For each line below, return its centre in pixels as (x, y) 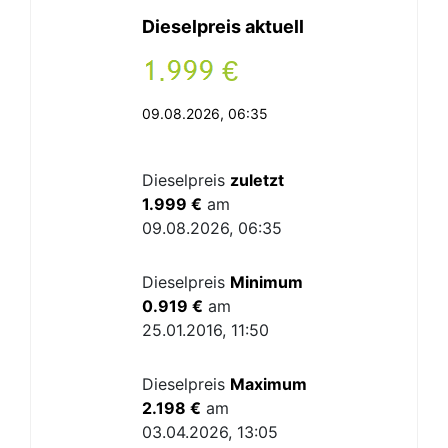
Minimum (266, 282)
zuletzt (256, 180)
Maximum (268, 384)
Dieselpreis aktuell (222, 26)
